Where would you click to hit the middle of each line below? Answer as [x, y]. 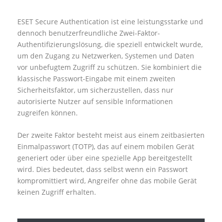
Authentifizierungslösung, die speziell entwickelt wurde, [110, 45]
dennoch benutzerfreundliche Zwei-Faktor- [89, 33]
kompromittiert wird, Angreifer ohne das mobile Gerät [107, 181]
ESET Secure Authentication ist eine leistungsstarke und [110, 22]
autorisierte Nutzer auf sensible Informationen [95, 102]
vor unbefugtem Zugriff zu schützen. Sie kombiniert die [110, 67]
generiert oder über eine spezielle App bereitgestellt [105, 158]
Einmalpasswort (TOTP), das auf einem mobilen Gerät [106, 147]
